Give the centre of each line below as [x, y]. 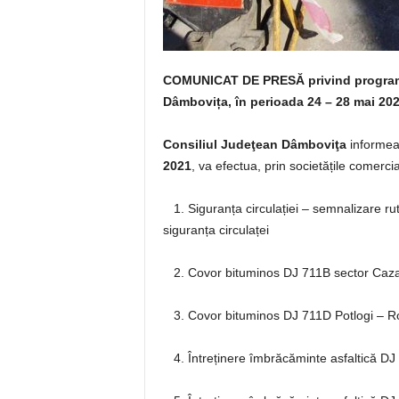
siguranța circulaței [216, 230]
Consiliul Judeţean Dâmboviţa [254, 144]
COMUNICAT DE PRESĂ [233, 80]
